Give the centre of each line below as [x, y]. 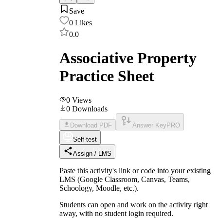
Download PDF [91, 125]
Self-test [85, 139]
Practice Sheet [107, 76]
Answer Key [149, 125]
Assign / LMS [92, 153]
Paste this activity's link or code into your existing [135, 170]
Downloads [90, 109]
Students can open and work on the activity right [134, 204]
